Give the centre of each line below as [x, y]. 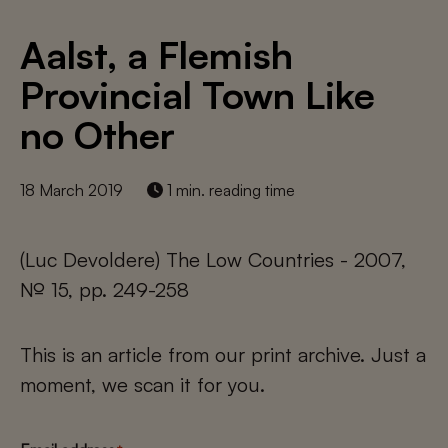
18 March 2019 [71, 190]
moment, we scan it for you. [142, 384]
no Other [97, 134]
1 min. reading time [229, 190]
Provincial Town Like [197, 94]
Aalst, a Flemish [156, 54]
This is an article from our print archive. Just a [223, 354]
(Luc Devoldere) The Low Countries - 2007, [213, 259]
